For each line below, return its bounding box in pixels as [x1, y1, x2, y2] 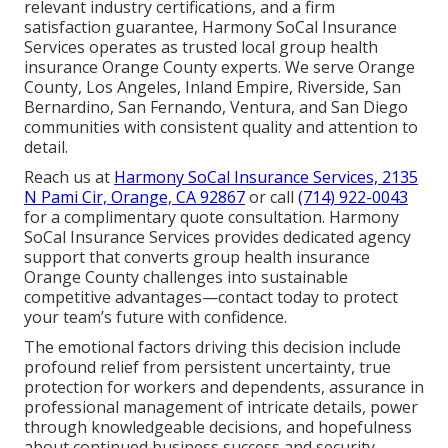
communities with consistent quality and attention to [24, 115, 418, 138]
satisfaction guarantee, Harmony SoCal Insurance [24, 15, 397, 38]
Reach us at [24, 165, 114, 188]
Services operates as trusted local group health [24, 35, 378, 58]
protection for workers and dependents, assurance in [24, 375, 424, 398]
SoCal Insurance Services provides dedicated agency [24, 225, 411, 248]
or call [245, 185, 298, 208]
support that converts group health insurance [24, 245, 370, 268]
